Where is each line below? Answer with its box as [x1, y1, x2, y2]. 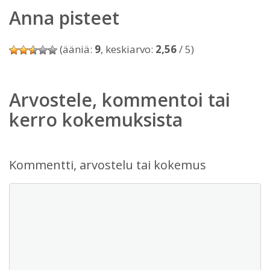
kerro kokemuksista [9, 107, 183, 132]
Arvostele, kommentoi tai [9, 87, 230, 112]
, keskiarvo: [101, 42, 155, 56]
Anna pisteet [9, 5, 119, 30]
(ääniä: [57, 42, 95, 56]
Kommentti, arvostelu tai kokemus [9, 157, 206, 173]
